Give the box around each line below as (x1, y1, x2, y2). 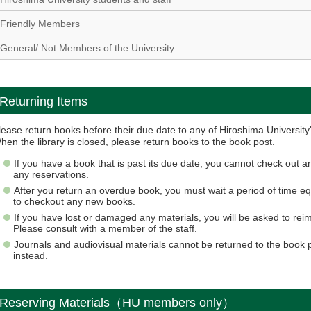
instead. (13, 249, 51, 261)
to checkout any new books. (13, 195, 136, 207)
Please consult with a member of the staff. (13, 222, 198, 234)
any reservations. (13, 168, 90, 180)
